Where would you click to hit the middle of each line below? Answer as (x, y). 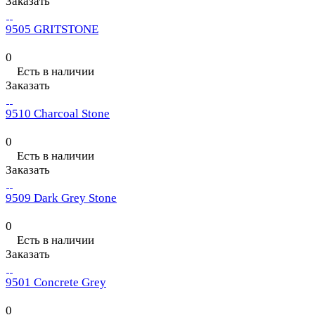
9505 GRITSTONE (52, 30)
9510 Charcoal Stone (58, 114)
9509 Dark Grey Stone (61, 198)
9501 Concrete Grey (56, 283)
